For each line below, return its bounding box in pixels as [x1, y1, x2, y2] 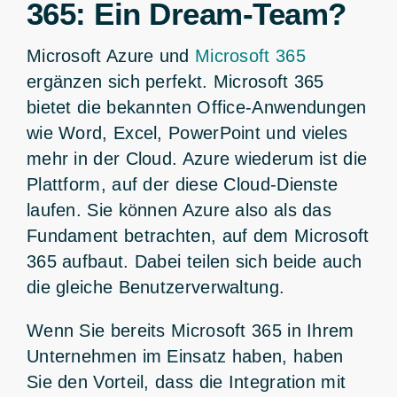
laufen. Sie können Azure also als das [26, 199, 332, 220]
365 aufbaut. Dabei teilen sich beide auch [26, 251, 362, 271]
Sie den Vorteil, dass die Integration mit [26, 371, 346, 392]
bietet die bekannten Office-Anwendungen [26, 97, 367, 117]
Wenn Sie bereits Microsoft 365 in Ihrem [26, 320, 354, 340]
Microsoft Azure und [26, 45, 195, 66]
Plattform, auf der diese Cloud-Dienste [26, 174, 339, 194]
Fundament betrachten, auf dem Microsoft [26, 225, 370, 245]
